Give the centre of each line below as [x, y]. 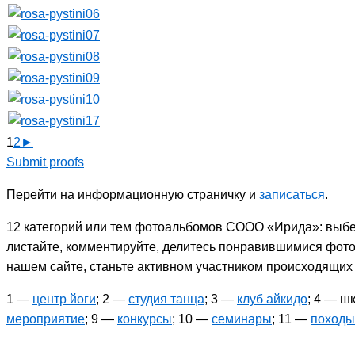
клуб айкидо [272, 299]
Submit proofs [45, 162]
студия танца [166, 299]
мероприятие [46, 319]
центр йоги [64, 299]
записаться [292, 195]
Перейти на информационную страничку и [133, 195]
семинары [242, 319]
